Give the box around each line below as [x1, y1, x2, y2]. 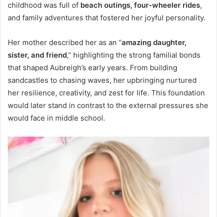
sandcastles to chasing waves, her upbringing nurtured [8, 75, 197, 85]
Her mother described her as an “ [8, 37, 122, 47]
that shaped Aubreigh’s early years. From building [8, 62, 177, 72]
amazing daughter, [122, 37, 186, 47]
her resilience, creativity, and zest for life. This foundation [8, 88, 205, 97]
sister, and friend [8, 50, 67, 60]
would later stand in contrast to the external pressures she [8, 100, 208, 110]
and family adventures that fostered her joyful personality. [8, 13, 205, 22]
